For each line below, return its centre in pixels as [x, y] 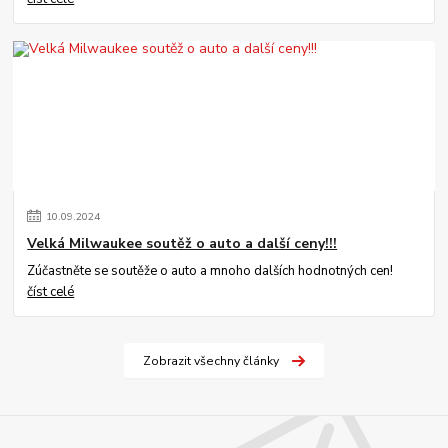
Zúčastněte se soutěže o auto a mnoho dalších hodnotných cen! [210, 270]
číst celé [51, 291]
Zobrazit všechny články [210, 361]
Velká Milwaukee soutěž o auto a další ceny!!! [182, 244]
